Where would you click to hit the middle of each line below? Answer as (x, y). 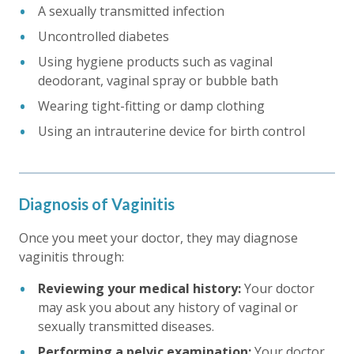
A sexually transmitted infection (131, 11)
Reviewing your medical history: (139, 288)
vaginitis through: (72, 256)
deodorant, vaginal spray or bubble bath (158, 80)
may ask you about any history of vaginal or (168, 307)
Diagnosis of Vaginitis (97, 203)
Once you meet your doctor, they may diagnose (158, 237)
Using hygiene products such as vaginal (155, 61)
